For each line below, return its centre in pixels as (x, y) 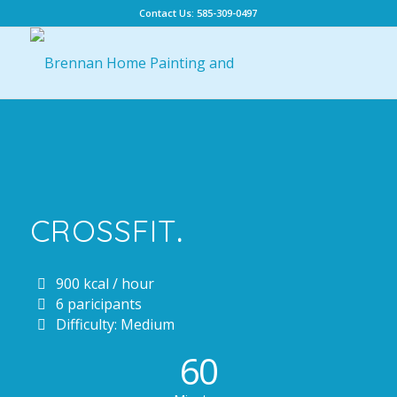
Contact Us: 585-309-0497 (198, 13)
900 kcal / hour (105, 284)
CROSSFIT (103, 231)
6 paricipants (98, 304)
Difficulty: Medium (115, 325)
